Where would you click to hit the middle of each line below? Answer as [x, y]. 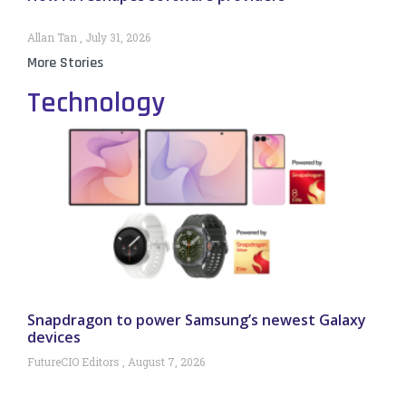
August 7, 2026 [165, 362]
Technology [96, 103]
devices [54, 338]
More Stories [65, 63]
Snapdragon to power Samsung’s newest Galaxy [197, 320]
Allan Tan [53, 38]
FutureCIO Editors [75, 362]
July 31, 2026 [116, 38]
